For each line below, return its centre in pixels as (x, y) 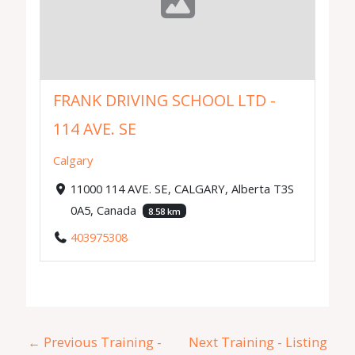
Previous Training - (101, 342)
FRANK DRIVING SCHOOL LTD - (165, 101)
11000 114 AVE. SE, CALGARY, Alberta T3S (182, 188)
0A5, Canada (105, 210)
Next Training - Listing (258, 342)
